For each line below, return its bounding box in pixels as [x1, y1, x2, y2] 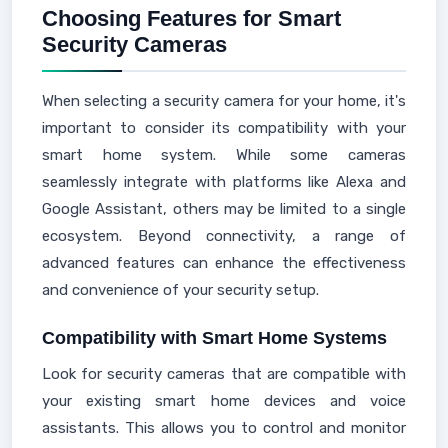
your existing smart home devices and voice [42, 392, 406, 410]
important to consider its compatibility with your [42, 119, 406, 137]
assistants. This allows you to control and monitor [42, 419, 406, 437]
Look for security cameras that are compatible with [42, 365, 406, 383]
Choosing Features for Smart [42, 6, 341, 31]
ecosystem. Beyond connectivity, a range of [42, 227, 406, 245]
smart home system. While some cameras [42, 146, 406, 164]
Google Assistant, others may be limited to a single [42, 200, 406, 218]
